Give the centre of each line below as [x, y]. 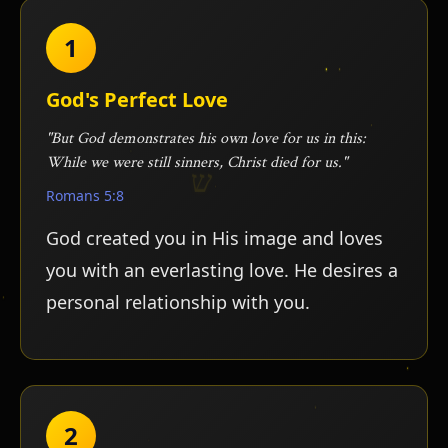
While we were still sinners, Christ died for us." [196, 162]
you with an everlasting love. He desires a [222, 269]
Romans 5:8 [85, 195]
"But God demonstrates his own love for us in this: [206, 138]
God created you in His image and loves [214, 237]
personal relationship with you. [178, 301]
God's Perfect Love [137, 99]
